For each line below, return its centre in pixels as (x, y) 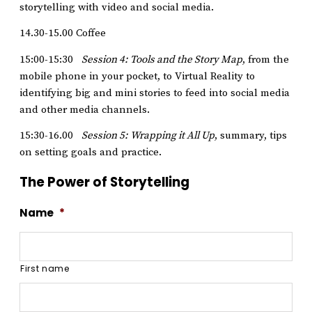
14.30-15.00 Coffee (63, 33)
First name (45, 269)
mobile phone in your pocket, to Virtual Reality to (137, 76)
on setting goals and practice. (91, 153)
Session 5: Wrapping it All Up (148, 136)
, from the (266, 59)
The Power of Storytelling (104, 182)
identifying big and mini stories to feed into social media (155, 93)
